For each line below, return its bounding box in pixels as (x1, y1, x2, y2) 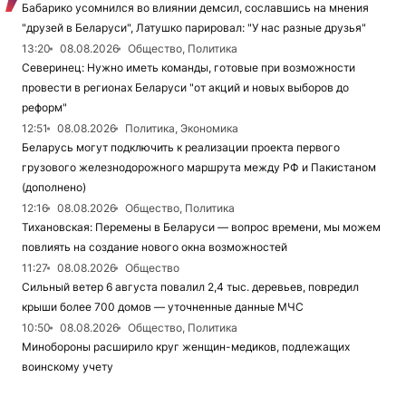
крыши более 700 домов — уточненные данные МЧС (22, 300, 304, 314)
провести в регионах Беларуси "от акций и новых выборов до (22, 81, 349, 95)
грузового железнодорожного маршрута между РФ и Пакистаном (22, 160, 376, 175)
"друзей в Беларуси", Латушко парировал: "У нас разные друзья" (22, 21, 366, 35)
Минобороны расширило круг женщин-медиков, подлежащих (22, 340, 350, 354)
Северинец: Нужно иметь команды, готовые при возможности (22, 61, 355, 75)
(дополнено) (22, 180, 86, 195)
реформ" (22, 101, 67, 115)
